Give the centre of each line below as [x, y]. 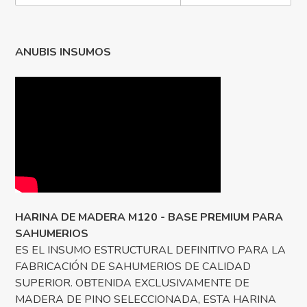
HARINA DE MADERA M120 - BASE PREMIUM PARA [149, 218]
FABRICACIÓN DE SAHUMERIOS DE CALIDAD [133, 267]
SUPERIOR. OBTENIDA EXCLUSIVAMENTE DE [133, 283]
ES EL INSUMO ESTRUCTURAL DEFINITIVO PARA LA [151, 250]
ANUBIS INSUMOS [63, 52]
